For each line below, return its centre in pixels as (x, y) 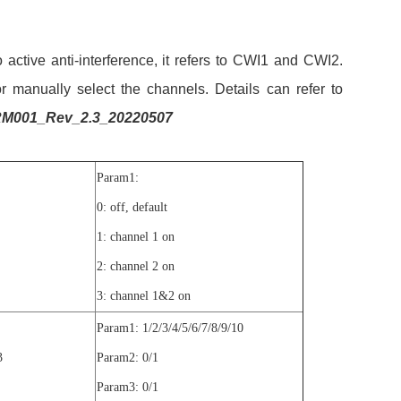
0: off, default (132, 207)
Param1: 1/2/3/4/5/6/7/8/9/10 (170, 328)
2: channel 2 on (135, 266)
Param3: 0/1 (127, 387)
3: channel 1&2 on (143, 295)
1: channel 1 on (135, 236)
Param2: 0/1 (127, 357)
